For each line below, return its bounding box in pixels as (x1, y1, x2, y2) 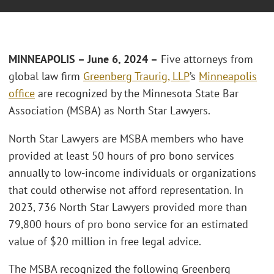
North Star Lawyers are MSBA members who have (9, 131, 243, 146)
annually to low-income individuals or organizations (9, 165, 256, 180)
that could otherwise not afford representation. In (9, 182, 243, 197)
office (9, 86, 35, 101)
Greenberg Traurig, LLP (83, 69, 190, 84)
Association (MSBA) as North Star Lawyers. (9, 103, 210, 118)
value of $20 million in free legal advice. (9, 234, 201, 248)
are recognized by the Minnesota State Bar (35, 86, 239, 101)
